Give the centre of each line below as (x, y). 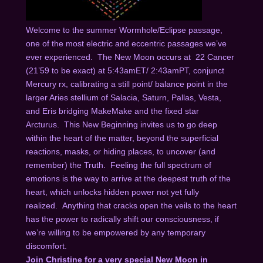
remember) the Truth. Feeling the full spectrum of (118, 165)
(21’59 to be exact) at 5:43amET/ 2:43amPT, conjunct (125, 70)
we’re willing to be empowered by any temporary (115, 232)
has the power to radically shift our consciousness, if (122, 219)
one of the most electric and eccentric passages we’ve (126, 43)
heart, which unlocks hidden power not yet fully (112, 192)
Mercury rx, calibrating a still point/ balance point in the (127, 84)
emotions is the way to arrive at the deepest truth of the (128, 178)
